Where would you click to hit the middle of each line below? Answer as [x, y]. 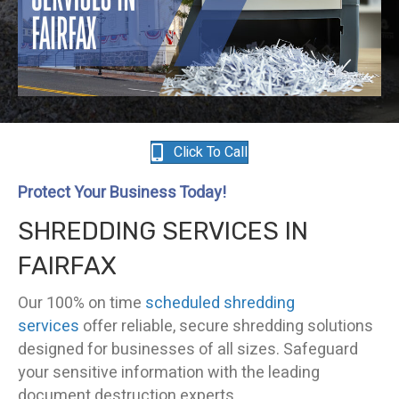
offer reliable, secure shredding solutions [226, 327]
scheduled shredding [220, 304]
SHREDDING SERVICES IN [163, 232]
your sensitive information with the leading [169, 373]
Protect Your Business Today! [122, 193]
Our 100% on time [81, 304]
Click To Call [211, 153]
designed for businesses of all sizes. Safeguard [188, 350]
